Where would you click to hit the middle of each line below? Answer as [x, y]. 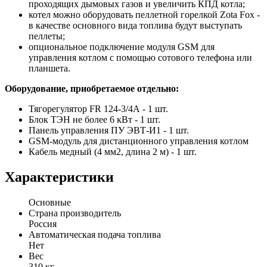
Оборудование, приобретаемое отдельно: [92, 89]
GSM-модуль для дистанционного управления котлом [139, 141]
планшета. [49, 69]
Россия [43, 224]
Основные [50, 203]
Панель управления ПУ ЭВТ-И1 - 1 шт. [109, 131]
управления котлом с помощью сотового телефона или [140, 58]
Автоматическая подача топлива [95, 235]
